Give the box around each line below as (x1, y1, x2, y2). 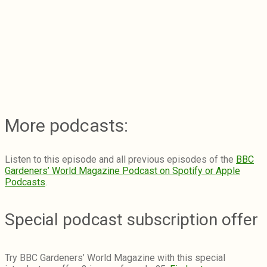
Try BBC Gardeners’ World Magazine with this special (5, 252, 225, 263)
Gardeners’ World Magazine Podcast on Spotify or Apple (5, 165, 240, 177)
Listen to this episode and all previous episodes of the (5, 154, 236, 166)
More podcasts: (5, 115, 128, 136)
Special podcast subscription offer (5, 210, 258, 230)
